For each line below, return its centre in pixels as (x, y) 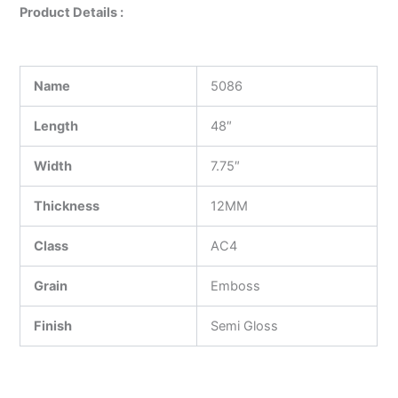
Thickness (67, 206)
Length (56, 126)
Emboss (236, 286)
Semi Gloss (245, 326)
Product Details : (72, 13)
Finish (53, 326)
